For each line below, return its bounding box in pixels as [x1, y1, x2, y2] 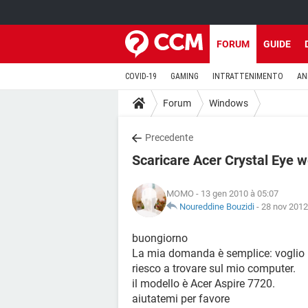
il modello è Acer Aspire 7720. [132, 277, 275, 290]
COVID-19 [125, 71, 157, 81]
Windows [209, 97, 248, 109]
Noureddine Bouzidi [179, 201, 254, 212]
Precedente [145, 132, 193, 143]
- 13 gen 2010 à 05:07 [194, 188, 278, 199]
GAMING [170, 71, 199, 81]
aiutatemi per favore [132, 292, 230, 305]
